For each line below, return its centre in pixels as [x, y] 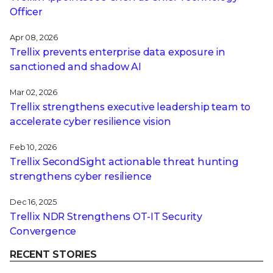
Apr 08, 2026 [34, 38]
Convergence [43, 232]
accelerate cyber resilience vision [90, 122]
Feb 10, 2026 [34, 147]
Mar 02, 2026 [34, 93]
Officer [26, 12]
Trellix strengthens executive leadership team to [130, 107]
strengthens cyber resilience [81, 177]
